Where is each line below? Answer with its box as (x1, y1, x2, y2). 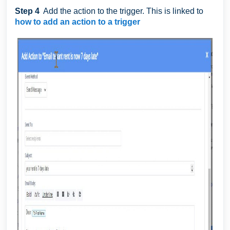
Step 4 (15, 7, 42, 15)
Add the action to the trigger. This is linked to (42, 7, 203, 15)
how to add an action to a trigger (15, 17, 140, 26)
